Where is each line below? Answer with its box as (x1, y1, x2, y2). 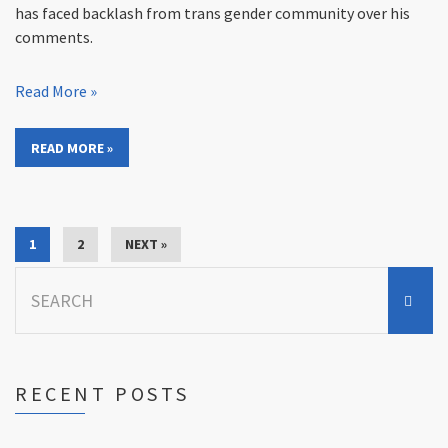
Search (14, 268, 60, 289)
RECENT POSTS (15, 381, 190, 407)
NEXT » (125, 235, 167, 254)
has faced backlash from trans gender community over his (15, 3, 410, 24)
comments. (15, 27, 93, 48)
